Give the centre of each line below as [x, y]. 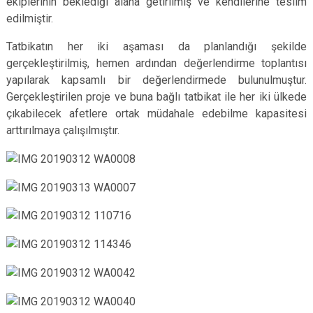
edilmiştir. [30, 19]
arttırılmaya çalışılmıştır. [63, 130]
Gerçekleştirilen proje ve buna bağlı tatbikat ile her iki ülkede [156, 97]
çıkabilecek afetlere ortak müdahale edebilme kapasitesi [156, 114]
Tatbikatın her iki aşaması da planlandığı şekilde [156, 46]
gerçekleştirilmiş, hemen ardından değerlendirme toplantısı [156, 63]
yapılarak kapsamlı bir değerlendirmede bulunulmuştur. [156, 80]
